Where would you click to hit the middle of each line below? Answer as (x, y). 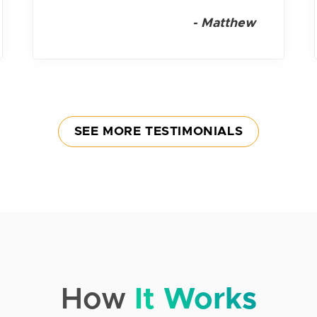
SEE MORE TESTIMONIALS (158, 132)
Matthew (228, 23)
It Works (195, 300)
